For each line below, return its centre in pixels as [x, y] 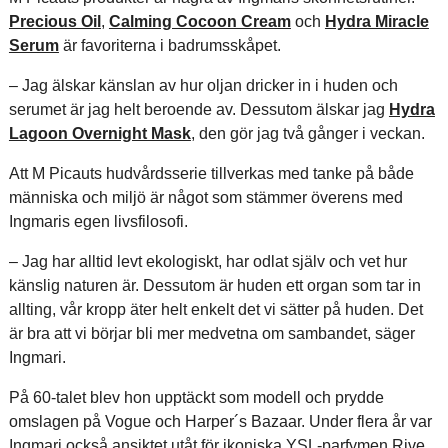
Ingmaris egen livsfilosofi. [98, 221]
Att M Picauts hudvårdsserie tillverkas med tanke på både [211, 173]
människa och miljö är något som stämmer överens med [205, 197]
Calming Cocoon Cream [199, 21]
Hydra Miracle [376, 21]
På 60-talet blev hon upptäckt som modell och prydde [196, 397]
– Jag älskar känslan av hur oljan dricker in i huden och [203, 85]
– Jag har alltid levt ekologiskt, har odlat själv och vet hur [207, 261]
